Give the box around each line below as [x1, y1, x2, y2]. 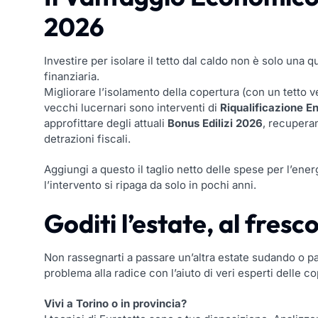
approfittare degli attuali [44, 116, 168, 131]
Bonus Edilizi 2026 [168, 116, 263, 131]
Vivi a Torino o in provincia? [44, 297, 187, 311]
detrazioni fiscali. [44, 132, 131, 146]
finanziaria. [44, 70, 99, 84]
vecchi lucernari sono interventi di [44, 101, 220, 115]
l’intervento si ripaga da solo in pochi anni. [44, 178, 256, 192]
